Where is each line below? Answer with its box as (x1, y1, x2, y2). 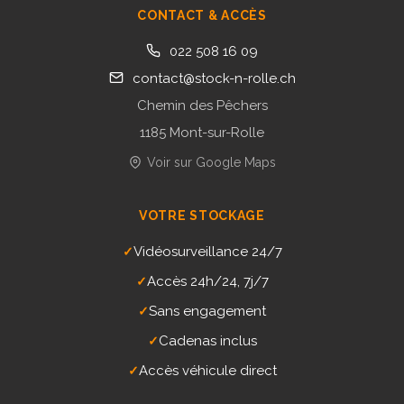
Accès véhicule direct (138, 362, 277, 379)
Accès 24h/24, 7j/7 (146, 272, 269, 289)
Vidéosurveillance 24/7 (133, 243, 282, 260)
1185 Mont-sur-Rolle (140, 124, 264, 141)
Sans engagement (149, 302, 266, 319)
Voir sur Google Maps (146, 154, 276, 170)
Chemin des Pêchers (136, 96, 268, 114)
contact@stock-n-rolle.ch (128, 69, 296, 87)
